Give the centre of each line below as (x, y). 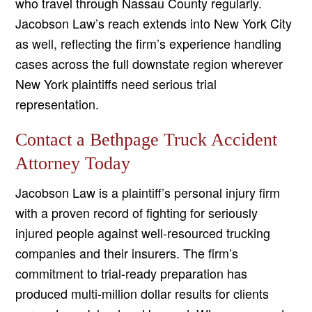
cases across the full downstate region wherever (149, 64)
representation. (57, 104)
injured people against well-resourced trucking (143, 233)
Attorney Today (73, 164)
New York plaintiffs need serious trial (116, 84)
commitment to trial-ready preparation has (132, 273)
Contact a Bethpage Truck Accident (147, 140)
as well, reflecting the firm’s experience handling (149, 44)
